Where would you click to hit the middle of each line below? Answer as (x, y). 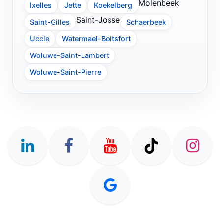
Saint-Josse (98, 19)
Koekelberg (113, 5)
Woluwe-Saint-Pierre (66, 72)
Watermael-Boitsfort (96, 39)
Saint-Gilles (50, 22)
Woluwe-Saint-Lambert (69, 55)
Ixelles (41, 5)
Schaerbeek (146, 22)
